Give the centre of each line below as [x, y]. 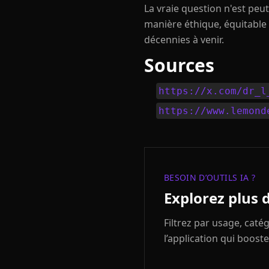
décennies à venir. [184, 40]
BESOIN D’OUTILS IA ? [210, 177]
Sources [179, 65]
